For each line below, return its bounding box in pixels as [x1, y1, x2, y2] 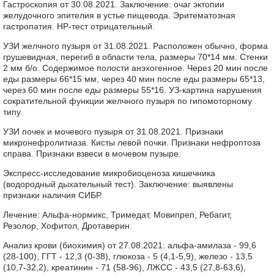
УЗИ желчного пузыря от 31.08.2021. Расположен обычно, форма [3, 41, 268, 51]
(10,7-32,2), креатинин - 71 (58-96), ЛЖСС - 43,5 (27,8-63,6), [3, 262, 246, 272]
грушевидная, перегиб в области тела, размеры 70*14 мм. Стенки [3, 52, 268, 62]
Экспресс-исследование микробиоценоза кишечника [3, 168, 215, 178]
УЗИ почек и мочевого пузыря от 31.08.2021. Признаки [3, 127, 223, 136]
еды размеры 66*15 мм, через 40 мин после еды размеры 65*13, [3, 74, 265, 84]
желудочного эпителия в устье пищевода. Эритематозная [3, 10, 235, 20]
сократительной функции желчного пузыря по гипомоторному [3, 96, 252, 106]
